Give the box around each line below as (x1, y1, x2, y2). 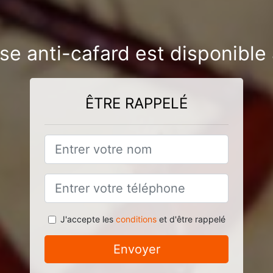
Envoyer (113, 242, 160, 257)
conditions (115, 214, 157, 224)
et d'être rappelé (156, 214, 225, 224)
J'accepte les (60, 214, 116, 224)
